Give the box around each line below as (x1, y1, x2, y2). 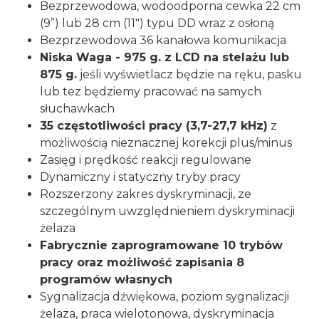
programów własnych (40, 273, 172, 287)
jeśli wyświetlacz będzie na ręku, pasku (77, 68, 302, 82)
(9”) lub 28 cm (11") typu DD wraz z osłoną (40, 16, 274, 31)
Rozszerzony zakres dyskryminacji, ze (40, 187, 251, 202)
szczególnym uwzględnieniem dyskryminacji (40, 204, 295, 219)
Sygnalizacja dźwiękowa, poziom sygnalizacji (40, 290, 289, 304)
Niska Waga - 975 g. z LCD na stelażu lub (40, 51, 289, 65)
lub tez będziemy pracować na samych (40, 85, 261, 99)
